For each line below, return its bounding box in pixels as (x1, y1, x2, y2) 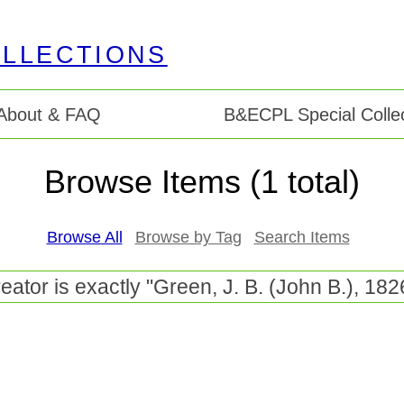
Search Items (253, 228, 350, 247)
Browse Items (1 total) (44, 163, 360, 201)
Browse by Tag (134, 228, 242, 247)
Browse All (46, 228, 123, 247)
